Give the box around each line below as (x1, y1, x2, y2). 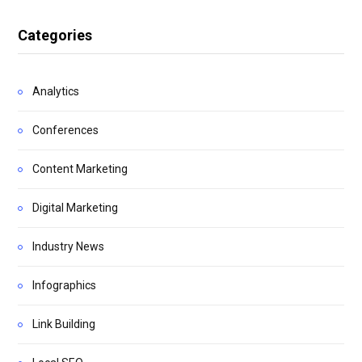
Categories (18, 27, 92, 44)
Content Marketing (32, 162, 128, 176)
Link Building (32, 318, 95, 331)
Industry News (32, 240, 104, 254)
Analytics (32, 85, 79, 99)
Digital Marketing (32, 201, 118, 215)
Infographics (32, 279, 96, 293)
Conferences (32, 124, 99, 137)
